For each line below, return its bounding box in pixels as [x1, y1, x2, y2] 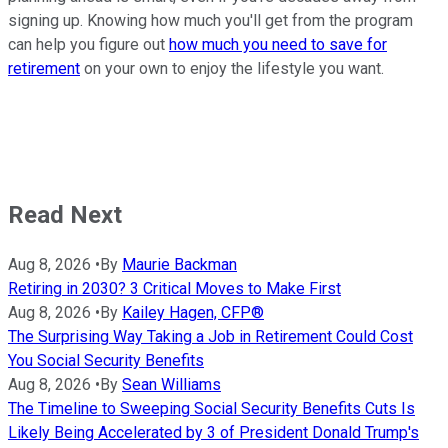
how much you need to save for [169, 35, 387, 55]
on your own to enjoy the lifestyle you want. [80, 59, 384, 79]
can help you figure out [8, 35, 169, 55]
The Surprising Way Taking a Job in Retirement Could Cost [8, 326, 413, 346]
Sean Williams [122, 374, 221, 394]
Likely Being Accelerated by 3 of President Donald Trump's [8, 422, 419, 442]
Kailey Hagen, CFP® [122, 302, 264, 322]
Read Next [8, 201, 122, 230]
